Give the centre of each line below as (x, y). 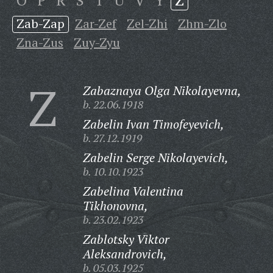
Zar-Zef (95, 23)
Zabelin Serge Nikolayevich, (155, 158)
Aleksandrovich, (125, 254)
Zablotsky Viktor (126, 239)
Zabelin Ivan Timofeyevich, (153, 124)
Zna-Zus (40, 42)
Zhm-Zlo (202, 23)
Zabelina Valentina (133, 191)
